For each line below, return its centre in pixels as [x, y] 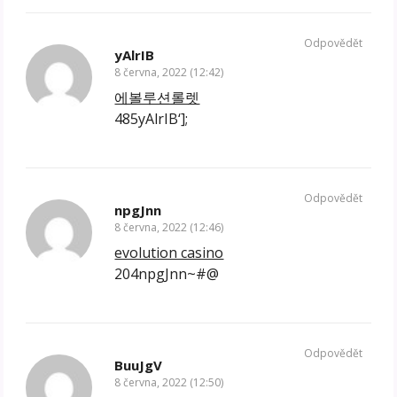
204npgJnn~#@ [167, 273]
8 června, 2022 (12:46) [169, 227]
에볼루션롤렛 [157, 97]
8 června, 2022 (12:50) [169, 382]
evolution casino [169, 252]
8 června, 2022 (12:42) [169, 72]
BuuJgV [139, 365]
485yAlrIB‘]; [152, 118]
